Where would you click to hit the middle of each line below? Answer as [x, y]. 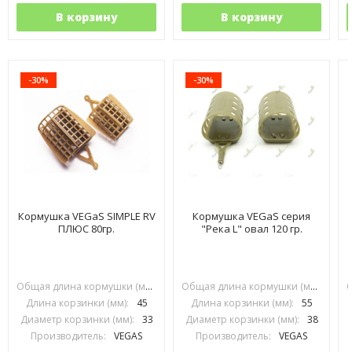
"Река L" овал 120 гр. [251, 229]
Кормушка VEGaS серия [251, 216]
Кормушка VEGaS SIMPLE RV [86, 216]
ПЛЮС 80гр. [86, 229]
